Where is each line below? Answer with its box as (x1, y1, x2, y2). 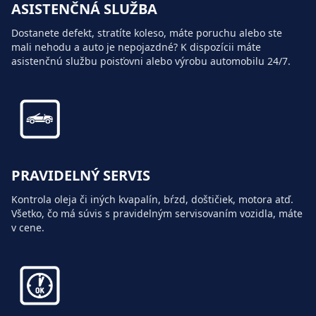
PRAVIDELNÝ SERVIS (11, 166, 150, 186)
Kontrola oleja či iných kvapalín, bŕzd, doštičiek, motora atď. (11, 193, 293, 207)
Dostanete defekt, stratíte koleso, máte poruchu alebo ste (11, 26, 282, 40)
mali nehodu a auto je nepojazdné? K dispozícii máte (11, 40, 261, 54)
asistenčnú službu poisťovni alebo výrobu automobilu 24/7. (11, 54, 291, 68)
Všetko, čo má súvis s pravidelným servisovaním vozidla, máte (11, 207, 303, 221)
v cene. (11, 221, 44, 235)
